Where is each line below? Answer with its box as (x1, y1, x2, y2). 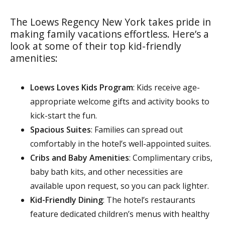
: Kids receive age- (133, 81, 200, 93)
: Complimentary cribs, (129, 152, 212, 163)
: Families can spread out (91, 124, 183, 135)
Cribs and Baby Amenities (30, 152, 129, 163)
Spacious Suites (30, 124, 91, 135)
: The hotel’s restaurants (103, 194, 195, 205)
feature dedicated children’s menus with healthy (30, 208, 209, 219)
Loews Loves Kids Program (30, 81, 133, 93)
